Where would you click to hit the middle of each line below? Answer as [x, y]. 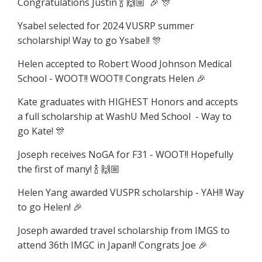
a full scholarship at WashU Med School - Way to [125, 116]
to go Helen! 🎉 [50, 207]
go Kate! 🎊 [41, 131]
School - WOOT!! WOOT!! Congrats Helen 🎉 [112, 78]
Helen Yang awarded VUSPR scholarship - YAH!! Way [131, 192]
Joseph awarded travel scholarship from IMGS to [124, 230]
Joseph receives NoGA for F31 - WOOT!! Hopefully [125, 154]
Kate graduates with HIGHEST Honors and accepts [128, 101]
